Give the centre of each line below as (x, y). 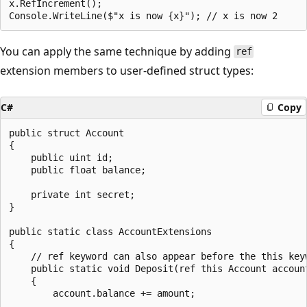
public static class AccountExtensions (110, 231)
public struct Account (66, 133)
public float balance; (77, 170)
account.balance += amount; (102, 293)
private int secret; (72, 194)
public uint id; (61, 157)
